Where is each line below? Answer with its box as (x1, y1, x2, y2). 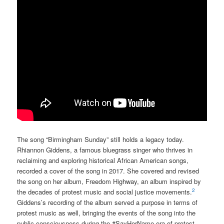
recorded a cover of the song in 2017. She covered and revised (17, 165, 199, 175)
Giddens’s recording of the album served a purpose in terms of (17, 197, 198, 207)
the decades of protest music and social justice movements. (17, 186, 192, 196)
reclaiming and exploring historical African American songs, (17, 155, 189, 165)
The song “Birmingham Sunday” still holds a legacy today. (17, 134, 184, 144)
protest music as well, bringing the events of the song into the (17, 207, 196, 217)
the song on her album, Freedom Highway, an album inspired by (17, 176, 201, 186)
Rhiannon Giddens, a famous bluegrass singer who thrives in (17, 144, 193, 154)
